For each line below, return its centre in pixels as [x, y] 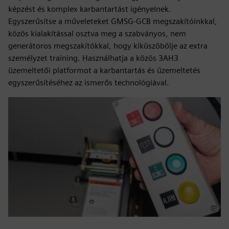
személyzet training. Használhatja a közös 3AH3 [93, 58]
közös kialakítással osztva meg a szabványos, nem [97, 33]
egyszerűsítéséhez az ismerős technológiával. [89, 83]
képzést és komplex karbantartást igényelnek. [90, 9]
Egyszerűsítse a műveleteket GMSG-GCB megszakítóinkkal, [113, 21]
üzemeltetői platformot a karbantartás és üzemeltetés [104, 70]
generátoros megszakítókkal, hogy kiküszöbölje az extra [108, 46]
